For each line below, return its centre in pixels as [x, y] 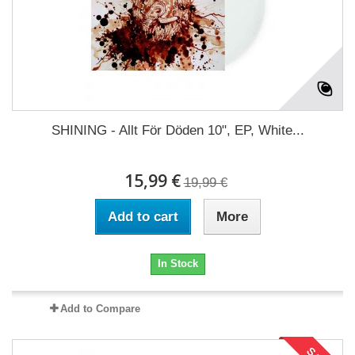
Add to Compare [100, 308]
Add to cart [143, 216]
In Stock [177, 263]
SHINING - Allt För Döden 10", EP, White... [177, 130]
